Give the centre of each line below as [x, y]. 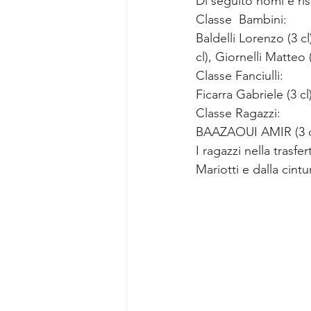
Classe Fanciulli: [239, 76]
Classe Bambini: [241, 19]
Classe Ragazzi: [238, 113]
